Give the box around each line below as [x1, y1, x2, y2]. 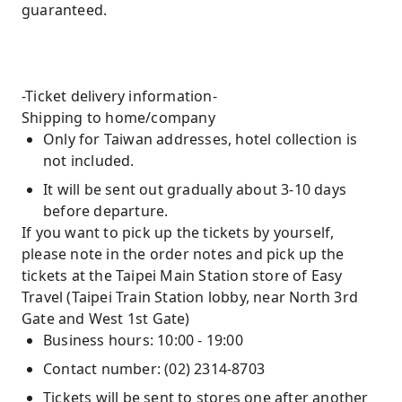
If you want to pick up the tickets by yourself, [22, 223, 335, 242]
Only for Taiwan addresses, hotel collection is [43, 129, 358, 149]
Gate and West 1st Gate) [22, 309, 190, 328]
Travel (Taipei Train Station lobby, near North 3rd [22, 287, 359, 307]
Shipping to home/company [22, 108, 215, 127]
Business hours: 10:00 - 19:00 [43, 330, 243, 350]
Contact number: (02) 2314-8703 [43, 359, 265, 379]
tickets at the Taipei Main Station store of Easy [22, 266, 343, 285]
